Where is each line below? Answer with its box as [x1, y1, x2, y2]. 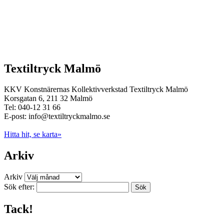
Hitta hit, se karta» [4, 130, 61, 139]
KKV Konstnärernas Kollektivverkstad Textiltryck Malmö [4, 85, 188, 94]
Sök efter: [4, 182, 34, 191]
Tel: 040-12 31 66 [4, 103, 60, 112]
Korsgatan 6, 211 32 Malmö [4, 94, 92, 103]
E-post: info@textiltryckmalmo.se [4, 112, 110, 121]
